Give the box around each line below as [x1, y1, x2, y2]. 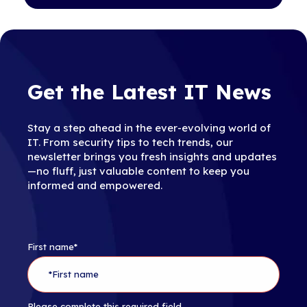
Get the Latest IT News [27, 79, 271, 105]
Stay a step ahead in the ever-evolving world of [27, 121, 271, 134]
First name [27, 241, 74, 252]
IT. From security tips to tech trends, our [27, 136, 233, 149]
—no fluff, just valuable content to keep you [27, 164, 249, 177]
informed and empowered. [27, 179, 162, 192]
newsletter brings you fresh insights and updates [27, 150, 277, 163]
